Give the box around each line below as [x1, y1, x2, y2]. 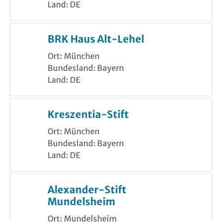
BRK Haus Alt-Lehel [48, 33, 144, 46]
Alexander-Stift [48, 183, 126, 196]
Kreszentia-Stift [48, 108, 129, 121]
